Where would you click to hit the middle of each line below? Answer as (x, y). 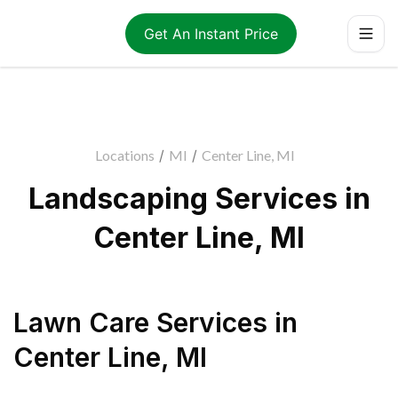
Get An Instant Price (211, 33)
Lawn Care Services (140, 322)
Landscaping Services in (199, 199)
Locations (124, 155)
